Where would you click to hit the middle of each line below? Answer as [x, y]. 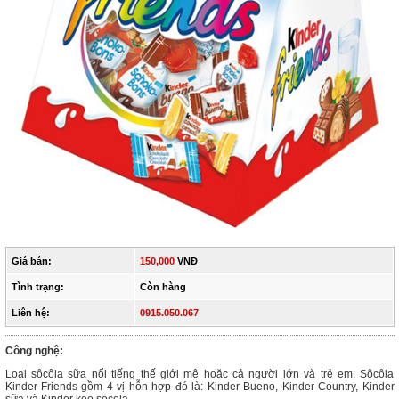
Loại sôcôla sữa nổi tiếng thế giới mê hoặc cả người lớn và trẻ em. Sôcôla [199, 374]
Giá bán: [31, 261]
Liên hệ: [30, 313]
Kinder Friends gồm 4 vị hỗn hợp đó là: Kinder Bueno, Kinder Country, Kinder [199, 387]
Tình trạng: [37, 287]
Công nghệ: [34, 351]
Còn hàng [163, 287]
